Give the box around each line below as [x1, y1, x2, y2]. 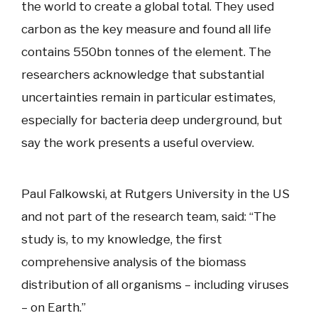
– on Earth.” [21, 300, 86, 315]
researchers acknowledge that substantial [21, 67, 264, 82]
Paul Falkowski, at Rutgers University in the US [21, 187, 290, 202]
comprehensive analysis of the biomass [21, 255, 246, 270]
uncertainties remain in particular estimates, [21, 90, 275, 105]
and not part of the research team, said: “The [21, 209, 276, 224]
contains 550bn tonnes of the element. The [21, 45, 271, 60]
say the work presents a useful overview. [21, 136, 254, 150]
